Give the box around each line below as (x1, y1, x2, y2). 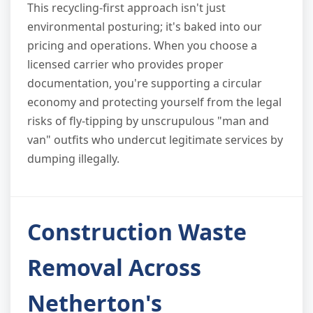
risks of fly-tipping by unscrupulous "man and (27, 112, 269, 129)
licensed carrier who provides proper (27, 56, 224, 72)
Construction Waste (27, 216, 247, 247)
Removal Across (27, 252, 201, 282)
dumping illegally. (27, 150, 119, 166)
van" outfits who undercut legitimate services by (27, 131, 283, 147)
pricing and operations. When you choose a (27, 37, 257, 53)
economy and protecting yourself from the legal (27, 94, 282, 110)
